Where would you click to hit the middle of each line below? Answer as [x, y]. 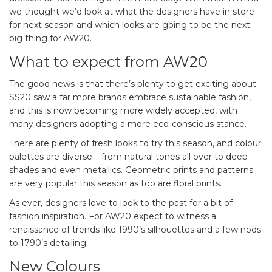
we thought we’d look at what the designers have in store [132, 11]
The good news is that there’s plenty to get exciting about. [134, 83]
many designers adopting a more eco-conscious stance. [128, 124]
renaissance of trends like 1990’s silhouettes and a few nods [135, 229]
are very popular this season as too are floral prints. [115, 183]
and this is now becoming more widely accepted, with [123, 110]
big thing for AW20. [50, 38]
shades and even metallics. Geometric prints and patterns [131, 170]
